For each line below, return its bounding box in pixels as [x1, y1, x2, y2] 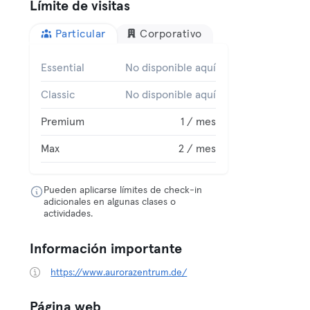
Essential [41, 62, 85, 73]
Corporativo [140, 28, 202, 39]
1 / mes [181, 116, 217, 127]
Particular [55, 28, 106, 39]
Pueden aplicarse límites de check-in [44, 185, 203, 195]
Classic [41, 89, 75, 100]
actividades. [44, 209, 93, 219]
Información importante [30, 242, 183, 256]
